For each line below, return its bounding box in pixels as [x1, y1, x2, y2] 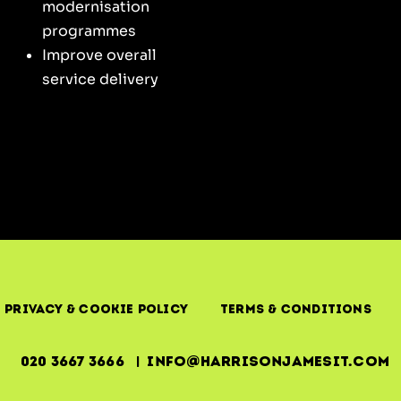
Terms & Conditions [220, 301, 371, 317]
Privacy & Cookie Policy [4, 301, 189, 317]
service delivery [42, 69, 158, 89]
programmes [42, 21, 136, 40]
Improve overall [42, 45, 157, 64]
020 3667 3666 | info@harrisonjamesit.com [20, 352, 390, 370]
